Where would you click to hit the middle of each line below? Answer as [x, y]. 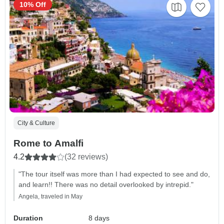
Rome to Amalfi [48, 143]
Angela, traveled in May [50, 197]
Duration [28, 218]
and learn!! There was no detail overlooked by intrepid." [106, 185]
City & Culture [36, 123]
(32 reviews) [86, 157]
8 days [99, 218]
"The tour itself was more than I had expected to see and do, [114, 174]
